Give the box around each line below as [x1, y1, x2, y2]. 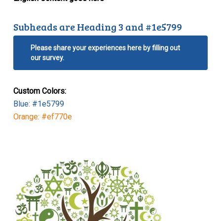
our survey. [30, 53, 64, 62]
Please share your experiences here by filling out [30, 43, 180, 52]
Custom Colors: [13, 86, 66, 96]
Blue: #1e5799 [13, 99, 64, 109]
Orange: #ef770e [13, 111, 72, 121]
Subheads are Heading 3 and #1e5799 [13, 19, 186, 34]
